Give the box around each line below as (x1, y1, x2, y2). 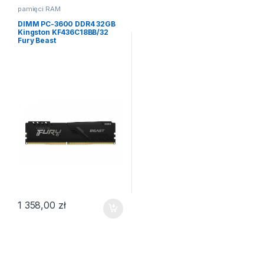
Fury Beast (17, 35, 56, 45)
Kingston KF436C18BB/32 (17, 27, 108, 37)
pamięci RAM (17, 5, 61, 14)
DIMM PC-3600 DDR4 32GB (17, 19, 115, 28)
